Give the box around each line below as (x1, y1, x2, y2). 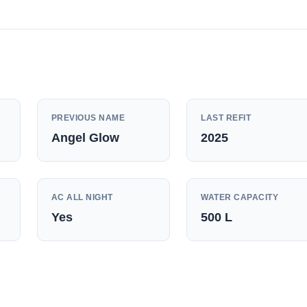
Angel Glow (51, 131, 119, 145)
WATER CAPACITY (201, 193, 279, 202)
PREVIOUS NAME (51, 113, 125, 123)
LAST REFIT (201, 113, 251, 123)
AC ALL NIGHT (51, 193, 113, 202)
